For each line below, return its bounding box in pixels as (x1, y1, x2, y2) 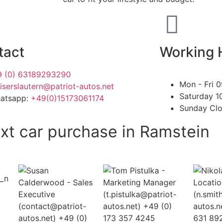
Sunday (179, 103, 210, 113)
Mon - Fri (179, 79, 216, 89)
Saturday (179, 91, 216, 101)
